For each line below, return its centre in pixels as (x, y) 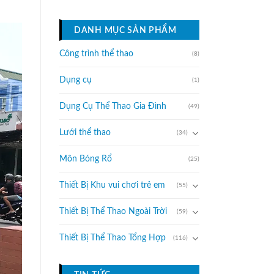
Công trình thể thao (96, 54)
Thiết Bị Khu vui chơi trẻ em (112, 185)
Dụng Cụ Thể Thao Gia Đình (113, 106)
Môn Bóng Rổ (86, 159)
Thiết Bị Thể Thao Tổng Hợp (113, 238)
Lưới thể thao (85, 133)
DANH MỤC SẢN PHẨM (125, 31)
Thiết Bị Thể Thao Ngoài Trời (113, 212)
